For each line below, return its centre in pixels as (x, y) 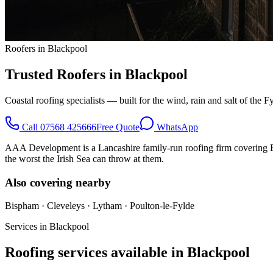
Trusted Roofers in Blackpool (96, 74)
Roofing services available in (96, 253)
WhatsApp (176, 127)
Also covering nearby (58, 182)
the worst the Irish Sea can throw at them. (84, 158)
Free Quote (118, 127)
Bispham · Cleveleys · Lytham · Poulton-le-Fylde (100, 206)
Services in (27, 227)
